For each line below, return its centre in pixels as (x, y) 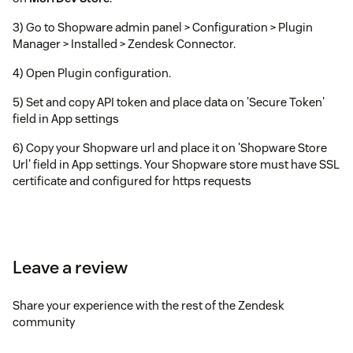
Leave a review (70, 267)
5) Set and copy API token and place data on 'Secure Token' (169, 102)
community (44, 321)
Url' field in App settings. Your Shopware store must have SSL (176, 164)
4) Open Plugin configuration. (92, 72)
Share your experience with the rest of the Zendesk (149, 305)
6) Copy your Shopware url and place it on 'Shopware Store (170, 147)
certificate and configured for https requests (132, 180)
